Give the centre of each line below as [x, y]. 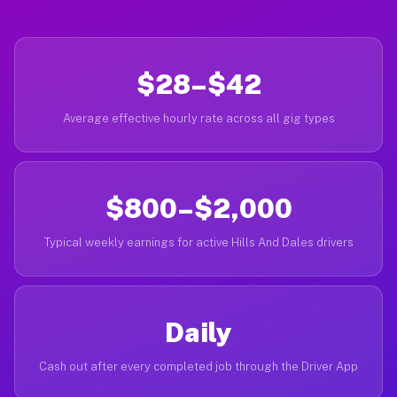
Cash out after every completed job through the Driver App [198, 366]
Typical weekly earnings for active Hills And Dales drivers [198, 242]
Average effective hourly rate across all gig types [198, 118]
